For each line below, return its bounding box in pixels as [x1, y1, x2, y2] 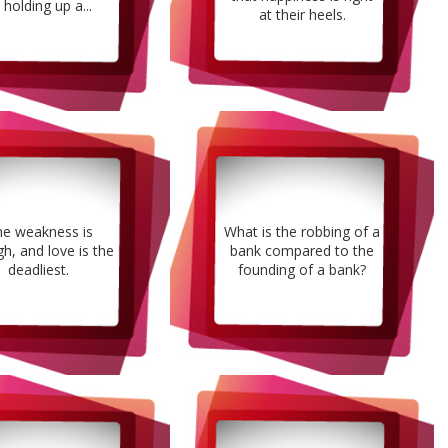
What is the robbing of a [224, 221, 380, 241]
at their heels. [258, 5, 346, 25]
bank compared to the [230, 240, 374, 260]
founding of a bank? [238, 259, 366, 279]
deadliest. [7, 259, 69, 279]
